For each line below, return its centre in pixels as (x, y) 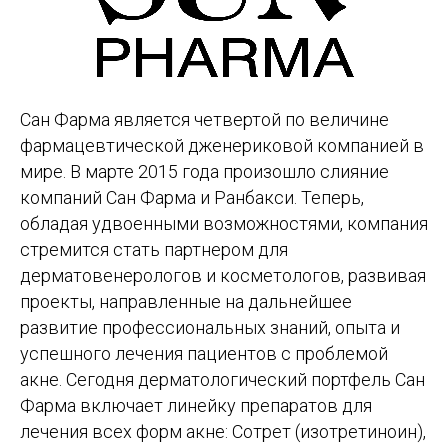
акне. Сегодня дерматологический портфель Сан (222, 379)
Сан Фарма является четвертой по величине (204, 119)
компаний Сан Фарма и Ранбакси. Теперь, (192, 197)
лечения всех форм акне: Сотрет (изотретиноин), (223, 431)
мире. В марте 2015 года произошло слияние (204, 171)
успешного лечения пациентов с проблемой (204, 353)
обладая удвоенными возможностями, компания (224, 223)
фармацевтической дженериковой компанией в (222, 145)
